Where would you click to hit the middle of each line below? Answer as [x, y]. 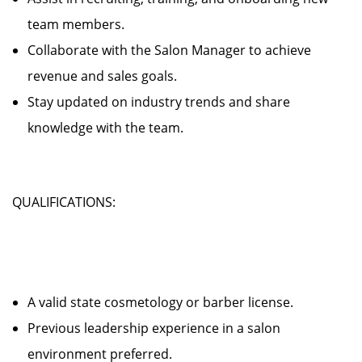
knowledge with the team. [105, 128]
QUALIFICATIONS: [64, 202]
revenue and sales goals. [109, 76]
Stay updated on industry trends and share [159, 102]
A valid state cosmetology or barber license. [167, 302]
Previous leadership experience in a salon [154, 328]
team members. [82, 24]
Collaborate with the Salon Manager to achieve [169, 50]
